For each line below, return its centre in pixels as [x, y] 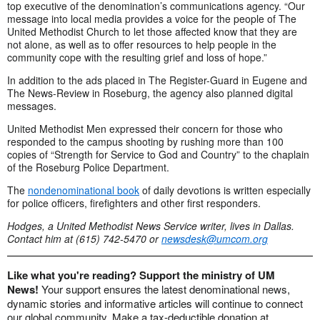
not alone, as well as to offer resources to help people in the [142, 45]
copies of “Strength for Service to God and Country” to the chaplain [158, 155]
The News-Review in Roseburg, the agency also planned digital [150, 93]
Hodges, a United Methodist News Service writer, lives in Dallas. [151, 226]
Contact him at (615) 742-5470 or [84, 239]
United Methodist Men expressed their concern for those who [145, 129]
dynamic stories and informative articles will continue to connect [155, 304]
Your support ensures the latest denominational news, [166, 289]
